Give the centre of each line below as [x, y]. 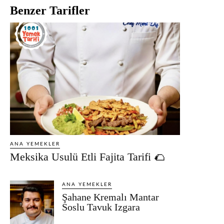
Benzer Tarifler [50, 11]
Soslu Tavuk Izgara [101, 207]
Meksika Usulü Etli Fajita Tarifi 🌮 [87, 156]
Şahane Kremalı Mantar [111, 197]
